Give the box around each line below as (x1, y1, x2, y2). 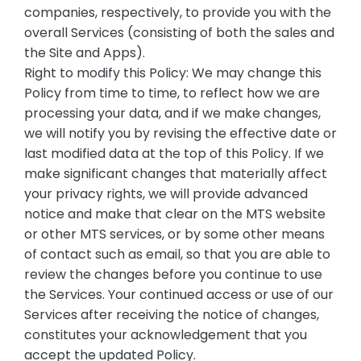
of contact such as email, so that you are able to (23, 244, 330, 263)
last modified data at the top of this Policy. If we (23, 143, 324, 163)
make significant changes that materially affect (23, 164, 327, 183)
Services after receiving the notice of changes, (23, 305, 319, 324)
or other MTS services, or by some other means (23, 224, 325, 243)
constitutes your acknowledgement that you (23, 325, 307, 344)
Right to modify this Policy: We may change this (23, 63, 322, 82)
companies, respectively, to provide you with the (23, 2, 331, 22)
